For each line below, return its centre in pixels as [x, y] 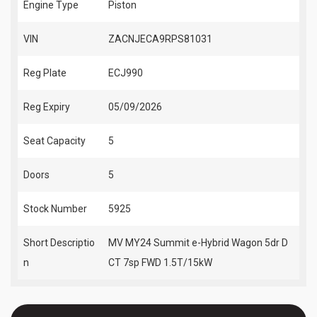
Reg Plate [45, 73]
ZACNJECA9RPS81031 [160, 39]
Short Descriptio [59, 242]
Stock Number [55, 208]
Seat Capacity [54, 140]
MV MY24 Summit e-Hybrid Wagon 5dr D [198, 242]
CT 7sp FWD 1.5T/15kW [160, 262]
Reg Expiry [47, 106]
